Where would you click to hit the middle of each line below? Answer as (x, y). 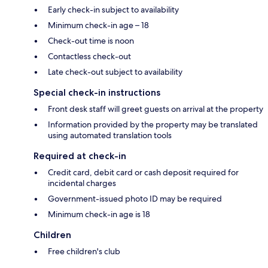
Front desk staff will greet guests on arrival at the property (156, 109)
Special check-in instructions (97, 93)
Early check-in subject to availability (113, 10)
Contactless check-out (89, 57)
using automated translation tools (110, 135)
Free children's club (84, 252)
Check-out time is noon (91, 41)
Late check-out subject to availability (115, 72)
